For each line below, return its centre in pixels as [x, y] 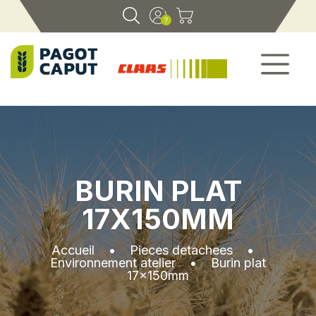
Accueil [73, 250]
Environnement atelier [113, 262]
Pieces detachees [181, 250]
